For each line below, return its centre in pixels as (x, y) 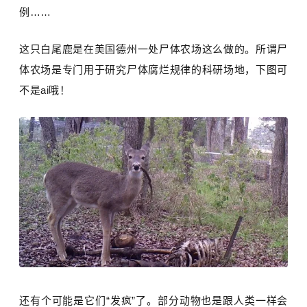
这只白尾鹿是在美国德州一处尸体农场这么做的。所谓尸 (153, 49)
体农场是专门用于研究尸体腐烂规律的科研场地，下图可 (153, 70)
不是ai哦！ (45, 90)
